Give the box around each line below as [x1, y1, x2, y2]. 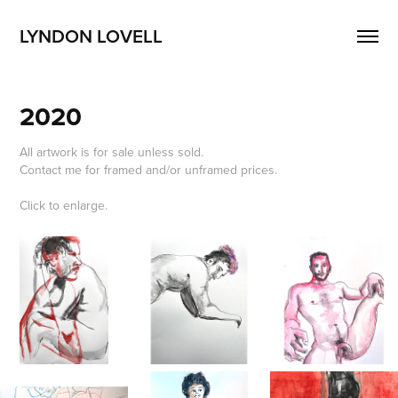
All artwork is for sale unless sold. [20, 143, 204, 161]
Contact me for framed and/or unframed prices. [20, 161, 278, 179]
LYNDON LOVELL [20, 22, 163, 49]
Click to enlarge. [20, 196, 108, 214]
